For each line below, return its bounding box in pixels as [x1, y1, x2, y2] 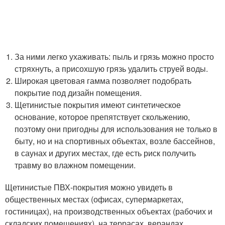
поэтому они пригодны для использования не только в [15, 123, 218, 135]
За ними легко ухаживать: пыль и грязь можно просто [15, 51, 214, 63]
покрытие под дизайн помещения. [15, 87, 142, 99]
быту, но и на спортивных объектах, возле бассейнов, [15, 135, 215, 147]
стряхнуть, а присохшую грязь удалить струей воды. [15, 63, 208, 75]
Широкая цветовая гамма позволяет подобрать [15, 75, 192, 87]
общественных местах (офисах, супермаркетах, [5, 193, 183, 205]
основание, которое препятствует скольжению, [15, 111, 190, 123]
